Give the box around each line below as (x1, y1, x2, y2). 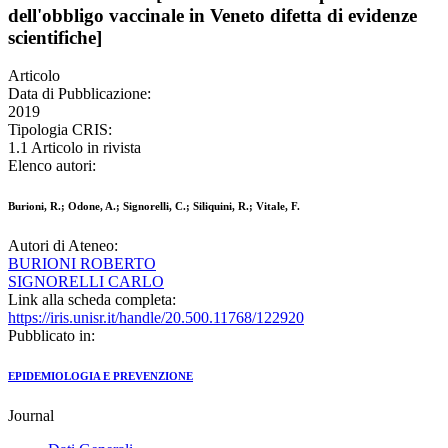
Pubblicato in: (8, 327, 95, 345)
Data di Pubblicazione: (8, 85, 151, 103)
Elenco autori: (8, 157, 96, 175)
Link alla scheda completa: (8, 291, 176, 309)
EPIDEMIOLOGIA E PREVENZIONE (8, 370, 193, 383)
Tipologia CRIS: (8, 121, 112, 139)
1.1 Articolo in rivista (8, 139, 141, 157)
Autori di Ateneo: (8, 237, 118, 255)
